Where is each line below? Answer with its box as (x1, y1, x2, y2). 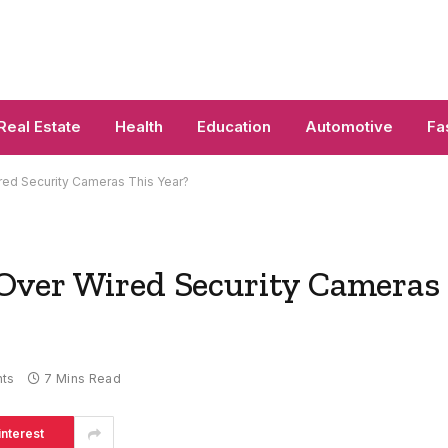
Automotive (305, 117, 393, 136)
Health (115, 117, 163, 136)
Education (197, 117, 271, 136)
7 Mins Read (44, 371, 122, 387)
